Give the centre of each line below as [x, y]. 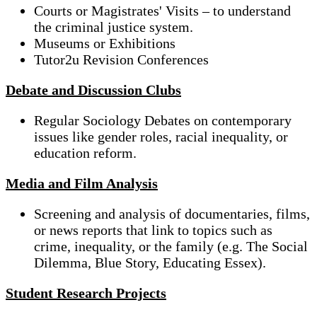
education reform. [85, 152]
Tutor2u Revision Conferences [121, 59]
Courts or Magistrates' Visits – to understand [162, 10]
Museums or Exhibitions [105, 43]
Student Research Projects [86, 293]
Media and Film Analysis [82, 183]
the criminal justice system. [114, 27]
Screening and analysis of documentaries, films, [172, 213]
